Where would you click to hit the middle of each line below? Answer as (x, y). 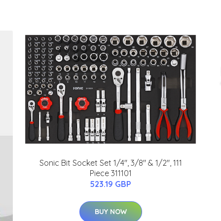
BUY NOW (110, 212)
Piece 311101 (110, 173)
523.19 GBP (110, 184)
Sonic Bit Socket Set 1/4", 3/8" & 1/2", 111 (110, 163)
